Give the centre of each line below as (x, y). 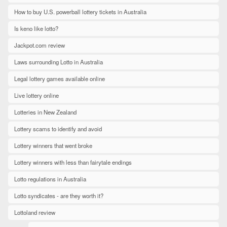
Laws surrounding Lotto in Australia (59, 62)
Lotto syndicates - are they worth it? (59, 196)
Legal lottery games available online (60, 79)
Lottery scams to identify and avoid (58, 129)
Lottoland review (35, 213)
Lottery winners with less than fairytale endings (73, 162)
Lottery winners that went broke (53, 146)
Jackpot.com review (40, 45)
